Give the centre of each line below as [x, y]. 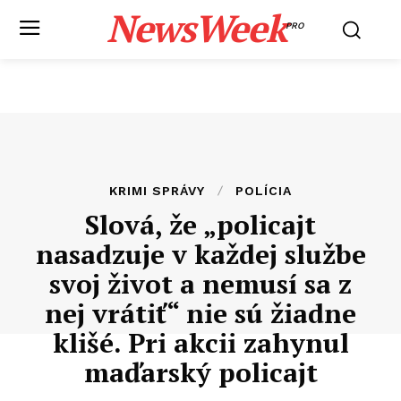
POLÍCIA [264, 191]
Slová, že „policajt [200, 225]
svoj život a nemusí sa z [200, 284]
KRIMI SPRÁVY [157, 191]
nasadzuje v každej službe [200, 254]
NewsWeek [196, 28]
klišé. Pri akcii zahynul [200, 343]
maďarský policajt [200, 372]
